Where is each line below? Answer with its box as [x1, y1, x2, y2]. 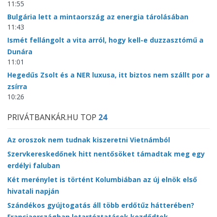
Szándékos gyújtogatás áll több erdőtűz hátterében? [7, 200, 194, 210]
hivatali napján [7, 186, 59, 196]
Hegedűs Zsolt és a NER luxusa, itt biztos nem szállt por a [7, 70, 210, 79]
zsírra [7, 81, 27, 91]
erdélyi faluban [7, 160, 60, 170]
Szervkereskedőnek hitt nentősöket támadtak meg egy [7, 149, 205, 158]
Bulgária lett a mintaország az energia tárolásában [7, 12, 188, 21]
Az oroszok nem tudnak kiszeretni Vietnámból [7, 135, 170, 144]
